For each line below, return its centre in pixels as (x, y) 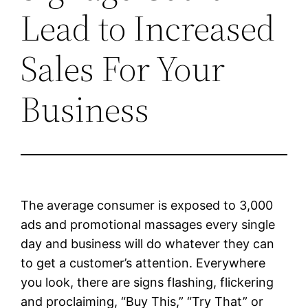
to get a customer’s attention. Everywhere (143, 263)
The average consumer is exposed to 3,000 (147, 205)
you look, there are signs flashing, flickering (147, 282)
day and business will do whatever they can (148, 243)
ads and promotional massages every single (148, 224)
